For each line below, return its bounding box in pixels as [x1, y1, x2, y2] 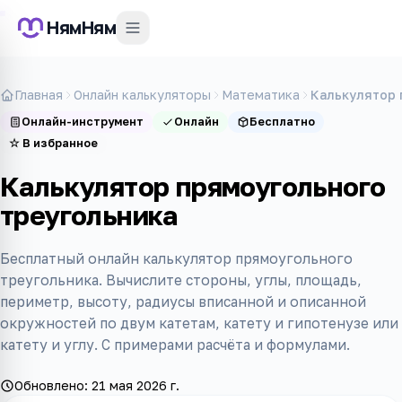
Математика [222, 87, 300, 102]
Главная [14, 87, 63, 102]
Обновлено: [14, 378, 92, 393]
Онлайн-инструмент [22, 115, 144, 128]
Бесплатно [249, 115, 315, 128]
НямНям [47, 15, 116, 39]
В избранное [22, 136, 98, 150]
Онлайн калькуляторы [74, 87, 211, 102]
